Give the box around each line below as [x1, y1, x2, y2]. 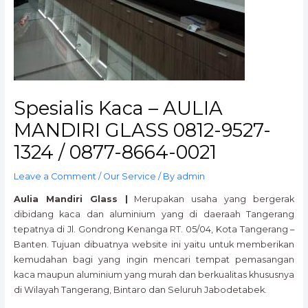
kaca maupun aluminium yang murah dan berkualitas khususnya [13, 269, 295, 280]
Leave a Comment [13, 171, 96, 182]
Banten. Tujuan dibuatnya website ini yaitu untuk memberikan [13, 239, 295, 250]
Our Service [102, 171, 156, 182]
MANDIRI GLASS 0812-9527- [13, 119, 271, 142]
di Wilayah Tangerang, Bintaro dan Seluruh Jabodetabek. [13, 285, 267, 296]
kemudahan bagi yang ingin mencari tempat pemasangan [13, 254, 295, 265]
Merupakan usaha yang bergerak [127, 194, 295, 205]
